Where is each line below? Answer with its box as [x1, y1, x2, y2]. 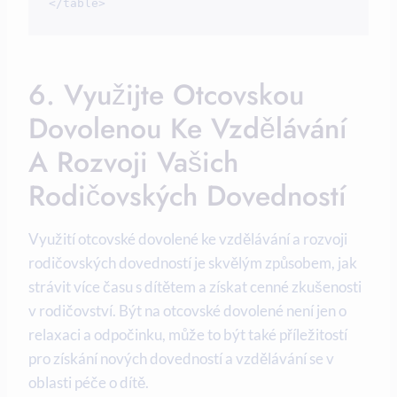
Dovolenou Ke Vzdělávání [28, 107, 347, 149]
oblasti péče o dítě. [28, 372, 149, 392]
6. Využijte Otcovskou [28, 74, 304, 115]
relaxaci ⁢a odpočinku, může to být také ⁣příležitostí [28, 324, 347, 344]
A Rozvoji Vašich [28, 141, 238, 183]
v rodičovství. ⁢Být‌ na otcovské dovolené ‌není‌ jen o [28, 300, 346, 320]
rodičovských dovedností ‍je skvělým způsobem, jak [28, 253, 357, 272]
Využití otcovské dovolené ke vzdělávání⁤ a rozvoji [28, 229, 347, 248]
